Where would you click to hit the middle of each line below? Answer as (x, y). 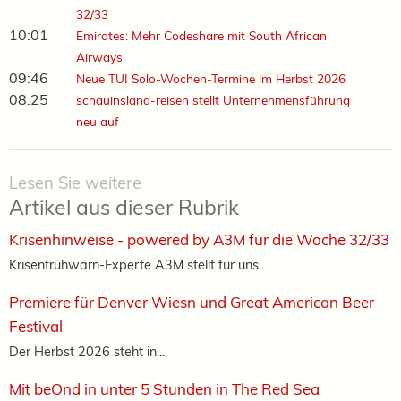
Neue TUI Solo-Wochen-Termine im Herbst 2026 (210, 79)
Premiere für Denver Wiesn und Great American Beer (192, 303)
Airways (99, 57)
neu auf (97, 122)
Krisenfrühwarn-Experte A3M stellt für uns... (138, 265)
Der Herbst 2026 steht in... (87, 352)
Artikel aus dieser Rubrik (124, 208)
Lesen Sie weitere (75, 183)
